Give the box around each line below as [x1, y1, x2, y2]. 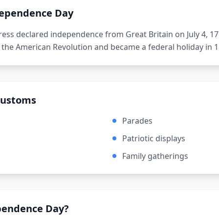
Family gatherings [122, 151, 188, 161]
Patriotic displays [122, 133, 185, 144]
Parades [122, 115, 153, 126]
